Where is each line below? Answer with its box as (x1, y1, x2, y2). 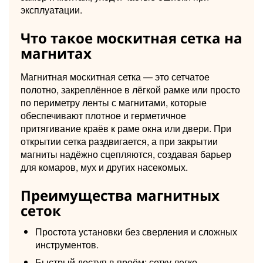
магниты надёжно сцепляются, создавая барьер (21, 147, 231, 161)
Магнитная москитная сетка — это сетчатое (21, 69, 210, 83)
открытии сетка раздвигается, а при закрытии (21, 134, 218, 148)
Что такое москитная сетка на (21, 28, 242, 48)
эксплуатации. (21, 2, 82, 16)
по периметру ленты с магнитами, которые (21, 95, 207, 109)
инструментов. (35, 237, 99, 251)
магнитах (21, 43, 92, 63)
